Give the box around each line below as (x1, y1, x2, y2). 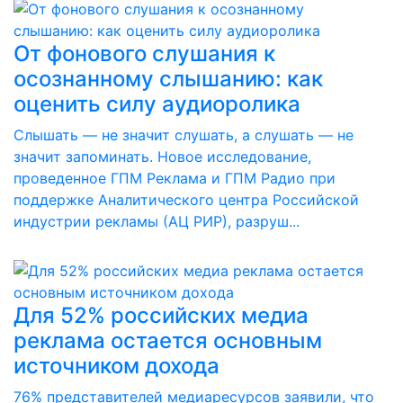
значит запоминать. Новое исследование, (13, 148, 311, 166)
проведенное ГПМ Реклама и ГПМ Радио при (13, 169, 336, 187)
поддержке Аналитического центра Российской (13, 191, 359, 209)
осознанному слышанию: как (13, 66, 323, 92)
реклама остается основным (13, 327, 322, 354)
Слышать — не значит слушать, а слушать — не (13, 126, 354, 144)
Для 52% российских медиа (13, 302, 309, 328)
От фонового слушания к (13, 40, 275, 67)
